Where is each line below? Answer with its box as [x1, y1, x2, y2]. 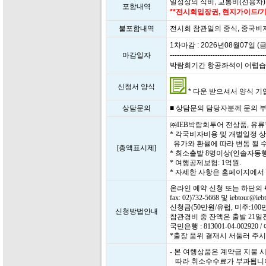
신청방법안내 [115, 207, 158, 216]
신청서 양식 [118, 83, 155, 91]
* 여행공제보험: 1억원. [170, 159, 241, 167]
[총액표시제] [116, 144, 156, 152]
